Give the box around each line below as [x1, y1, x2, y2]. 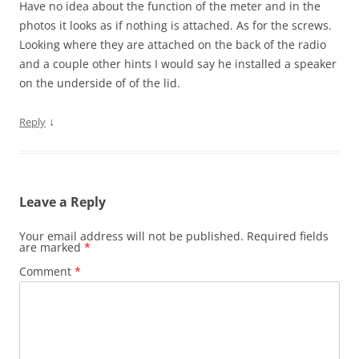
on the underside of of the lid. [19, 75, 180, 91]
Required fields [247, 228, 329, 244]
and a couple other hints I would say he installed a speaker [19, 56, 337, 72]
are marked [19, 240, 84, 256]
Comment [19, 264, 75, 280]
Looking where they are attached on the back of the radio [19, 37, 326, 53]
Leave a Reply [19, 193, 106, 212]
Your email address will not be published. [19, 228, 244, 244]
